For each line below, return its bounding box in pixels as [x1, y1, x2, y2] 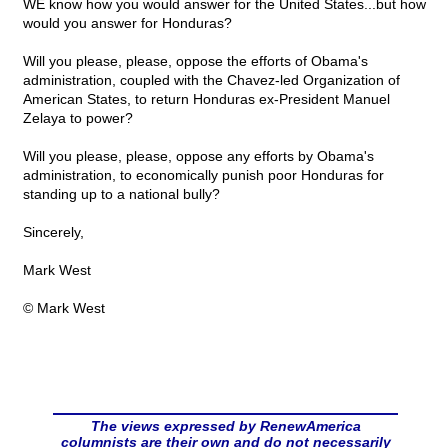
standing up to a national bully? [23, 186, 220, 203]
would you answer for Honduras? [23, 15, 232, 32]
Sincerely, [23, 224, 84, 241]
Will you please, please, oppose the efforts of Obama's [23, 53, 368, 70]
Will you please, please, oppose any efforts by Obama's [23, 148, 374, 165]
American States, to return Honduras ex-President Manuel [23, 91, 390, 108]
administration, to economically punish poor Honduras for [23, 167, 384, 184]
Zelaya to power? [23, 110, 133, 127]
